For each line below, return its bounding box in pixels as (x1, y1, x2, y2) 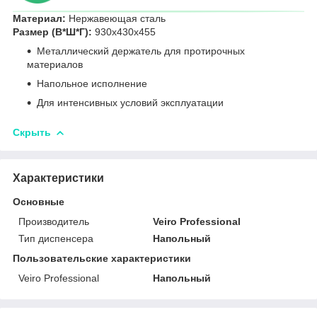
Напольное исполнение (37, 77, 147, 89)
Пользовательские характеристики (13, 252, 191, 264)
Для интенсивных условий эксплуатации (37, 96, 224, 108)
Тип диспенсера (18, 232, 93, 244)
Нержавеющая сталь (69, 12, 166, 24)
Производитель (18, 215, 89, 227)
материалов (27, 58, 83, 70)
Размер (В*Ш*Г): (13, 25, 92, 38)
